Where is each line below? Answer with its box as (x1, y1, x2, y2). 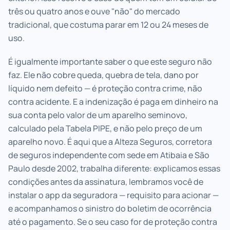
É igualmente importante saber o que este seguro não (8, 55, 212, 67)
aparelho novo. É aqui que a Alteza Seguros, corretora (8, 136, 212, 147)
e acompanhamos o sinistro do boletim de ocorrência (8, 202, 212, 214)
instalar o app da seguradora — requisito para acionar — (8, 189, 219, 201)
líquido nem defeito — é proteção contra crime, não (8, 82, 202, 94)
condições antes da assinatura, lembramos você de (8, 176, 203, 187)
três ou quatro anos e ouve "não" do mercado (8, 5, 180, 17)
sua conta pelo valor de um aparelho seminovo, (8, 109, 187, 121)
